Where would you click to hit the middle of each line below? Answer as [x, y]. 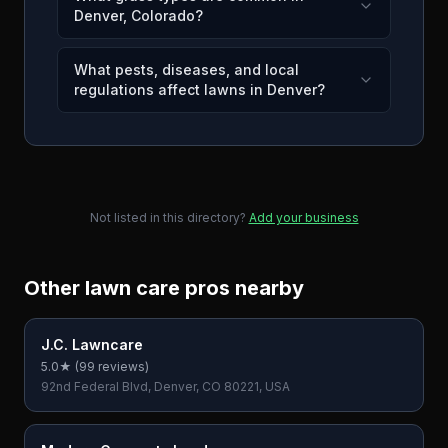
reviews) [122, 366]
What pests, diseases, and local [186, 69]
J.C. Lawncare [92, 344]
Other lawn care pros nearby [164, 288]
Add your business [303, 217]
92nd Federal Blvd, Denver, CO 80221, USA [165, 386]
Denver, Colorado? [138, 15]
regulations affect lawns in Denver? [199, 89]
